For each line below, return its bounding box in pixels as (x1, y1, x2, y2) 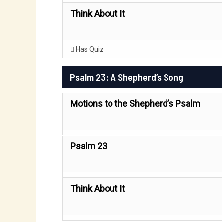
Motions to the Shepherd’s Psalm (70, 98, 200, 109)
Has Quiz (74, 45, 104, 53)
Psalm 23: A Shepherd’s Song (70, 71, 185, 83)
